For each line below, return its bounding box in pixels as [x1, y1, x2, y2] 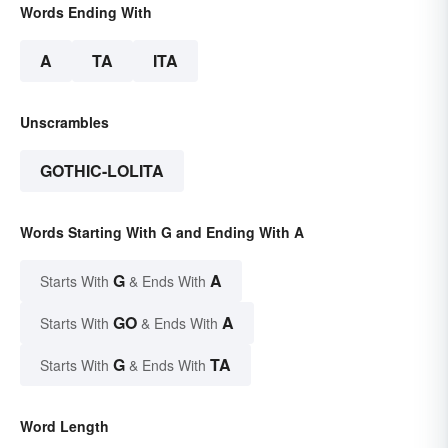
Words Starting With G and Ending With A [20, 221, 304, 242]
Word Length [20, 415, 109, 436]
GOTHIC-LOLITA [40, 158, 164, 182]
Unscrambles [20, 111, 109, 132]
